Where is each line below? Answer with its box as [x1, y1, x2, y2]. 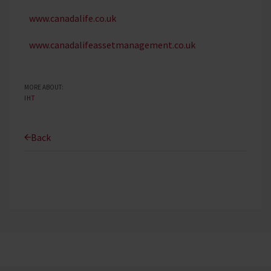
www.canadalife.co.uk [29, 11, 116, 24]
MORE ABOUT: [24, 82, 64, 91]
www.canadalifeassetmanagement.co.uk [29, 38, 195, 51]
